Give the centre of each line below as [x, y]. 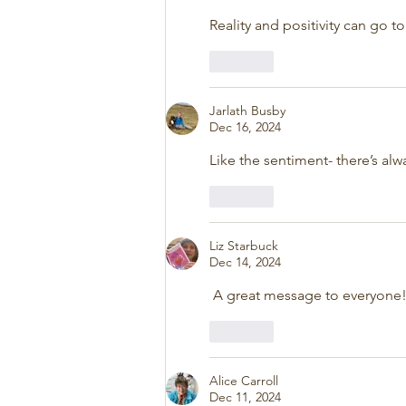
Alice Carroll [244, 381]
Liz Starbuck [244, 246]
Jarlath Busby [247, 111]
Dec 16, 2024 [245, 127]
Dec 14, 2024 [245, 262]
